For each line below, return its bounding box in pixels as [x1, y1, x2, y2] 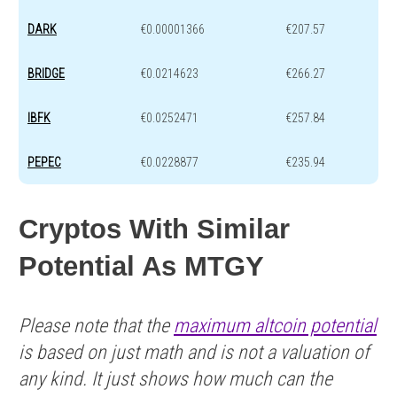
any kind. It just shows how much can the [19, 368, 332, 391]
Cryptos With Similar [19, 214, 290, 245]
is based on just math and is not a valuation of [19, 341, 370, 364]
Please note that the [19, 315, 174, 338]
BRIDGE [27, 66, 65, 81]
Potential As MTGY [19, 251, 264, 283]
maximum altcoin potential [174, 315, 377, 338]
